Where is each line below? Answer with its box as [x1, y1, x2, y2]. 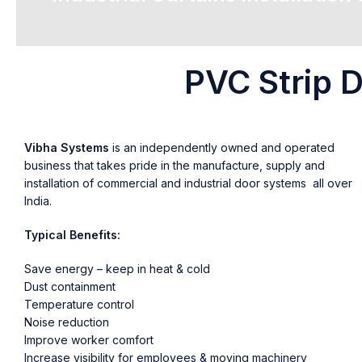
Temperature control [24, 297, 134, 311]
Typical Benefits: [24, 228, 120, 242]
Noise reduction [24, 315, 109, 329]
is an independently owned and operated [109, 141, 335, 154]
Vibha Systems [24, 141, 109, 154]
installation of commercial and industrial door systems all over [24, 176, 352, 190]
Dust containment [24, 280, 116, 293]
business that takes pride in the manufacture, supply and [24, 158, 325, 172]
